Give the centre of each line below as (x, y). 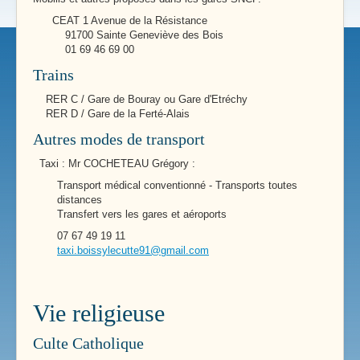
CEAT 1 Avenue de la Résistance (120, 20)
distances (80, 199)
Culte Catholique (88, 343)
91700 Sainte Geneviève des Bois (128, 35)
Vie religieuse (99, 313)
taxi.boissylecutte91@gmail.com (133, 250)
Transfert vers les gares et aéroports (142, 214)
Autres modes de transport (119, 139)
